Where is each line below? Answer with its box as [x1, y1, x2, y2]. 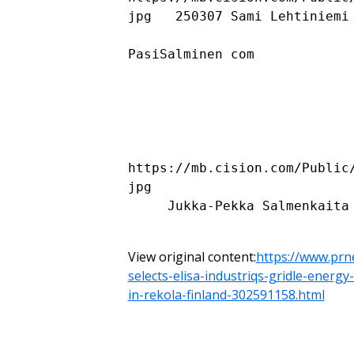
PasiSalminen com [127, 47, 254, 62]
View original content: [127, 248, 256, 265]
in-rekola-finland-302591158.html [127, 286, 325, 303]
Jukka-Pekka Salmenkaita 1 [127, 198, 168, 213]
